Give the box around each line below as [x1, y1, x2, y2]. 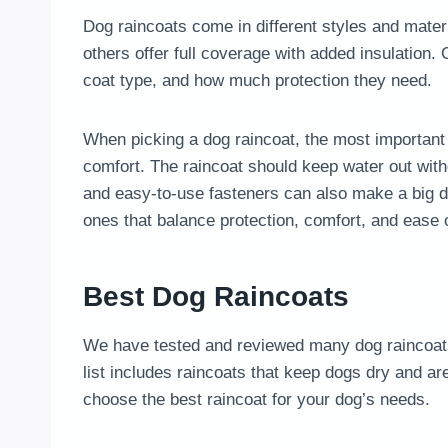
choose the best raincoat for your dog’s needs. [83, 390, 430, 410]
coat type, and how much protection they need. [83, 71, 432, 91]
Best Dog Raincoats [83, 281, 349, 313]
